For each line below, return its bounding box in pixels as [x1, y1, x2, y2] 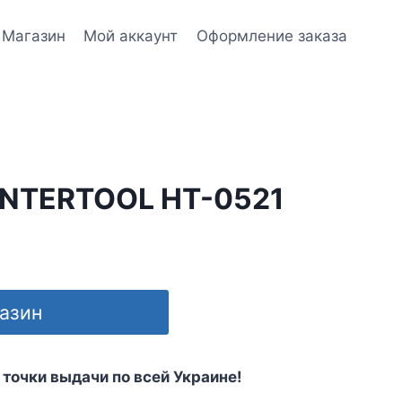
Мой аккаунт [83, 26, 179, 45]
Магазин [2, 26, 66, 45]
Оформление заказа [196, 26, 347, 45]
